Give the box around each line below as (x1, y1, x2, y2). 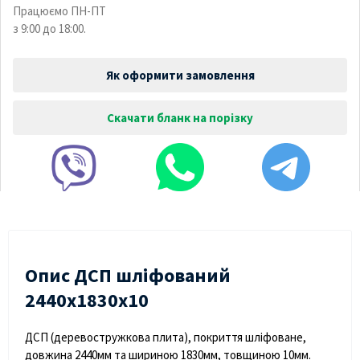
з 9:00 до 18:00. (13, 20, 86, 36)
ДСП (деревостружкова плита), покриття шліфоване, (25, 329, 306, 345)
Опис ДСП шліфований (25, 262, 231, 288)
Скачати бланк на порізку (107, 109, 253, 125)
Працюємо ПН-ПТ (13, 2, 106, 18)
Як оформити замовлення (105, 67, 255, 83)
